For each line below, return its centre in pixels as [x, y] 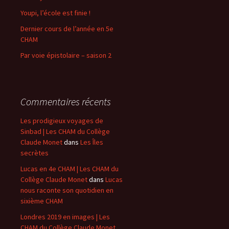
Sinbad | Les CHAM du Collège [65, 131]
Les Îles [92, 142]
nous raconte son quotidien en [67, 190]
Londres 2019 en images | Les [65, 216]
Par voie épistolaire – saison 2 [66, 55]
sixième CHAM [42, 201]
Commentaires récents [66, 101]
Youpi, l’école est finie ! [55, 13]
